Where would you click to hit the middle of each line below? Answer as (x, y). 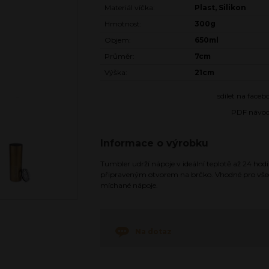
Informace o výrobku (154, 143)
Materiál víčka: (130, 7)
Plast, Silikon (220, 7)
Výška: (116, 72)
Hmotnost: (123, 23)
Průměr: (119, 56)
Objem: (118, 40)
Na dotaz (153, 231)
